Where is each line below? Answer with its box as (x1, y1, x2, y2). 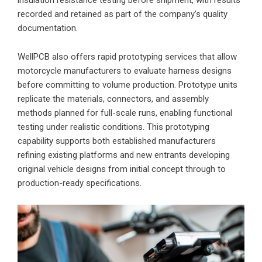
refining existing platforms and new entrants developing (18, 149, 230, 160)
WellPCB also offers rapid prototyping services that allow (18, 51, 237, 62)
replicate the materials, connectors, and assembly (18, 93, 209, 104)
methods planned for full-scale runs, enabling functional (18, 107, 232, 118)
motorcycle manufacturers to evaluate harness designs (18, 65, 232, 76)
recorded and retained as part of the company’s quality (18, 8, 227, 19)
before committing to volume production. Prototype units (18, 79, 237, 90)
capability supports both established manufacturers (18, 135, 216, 146)
